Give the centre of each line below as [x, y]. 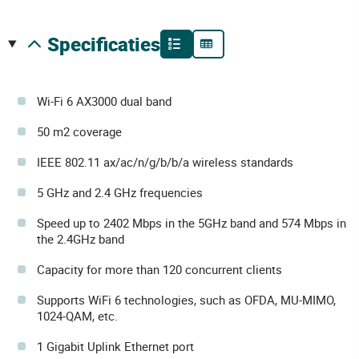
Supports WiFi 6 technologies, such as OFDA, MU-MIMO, [186, 299]
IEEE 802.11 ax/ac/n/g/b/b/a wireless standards [165, 161]
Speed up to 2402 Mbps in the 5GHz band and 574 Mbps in [192, 222]
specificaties [109, 44]
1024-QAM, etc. [77, 315]
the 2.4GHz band [81, 238]
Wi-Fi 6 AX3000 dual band [104, 101]
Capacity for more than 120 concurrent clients [159, 269]
